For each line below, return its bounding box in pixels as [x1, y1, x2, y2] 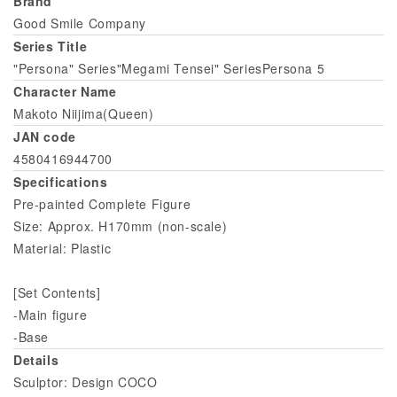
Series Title [13, 36, 88, 55]
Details [13, 350, 59, 369]
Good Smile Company [13, 13, 146, 32]
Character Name [13, 82, 117, 100]
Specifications [13, 172, 108, 191]
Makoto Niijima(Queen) [13, 104, 154, 122]
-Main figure [13, 305, 88, 323]
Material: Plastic [13, 238, 112, 257]
